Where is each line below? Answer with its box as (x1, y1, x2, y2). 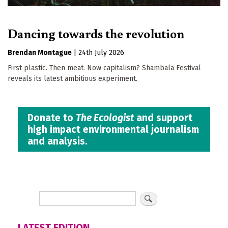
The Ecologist (76, 111, 134, 124)
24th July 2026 (78, 48, 124, 58)
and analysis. (27, 135, 88, 147)
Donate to (27, 111, 76, 124)
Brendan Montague (8, 48, 72, 58)
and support (134, 111, 193, 124)
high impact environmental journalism (27, 123, 199, 135)
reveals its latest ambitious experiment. (8, 74, 137, 83)
